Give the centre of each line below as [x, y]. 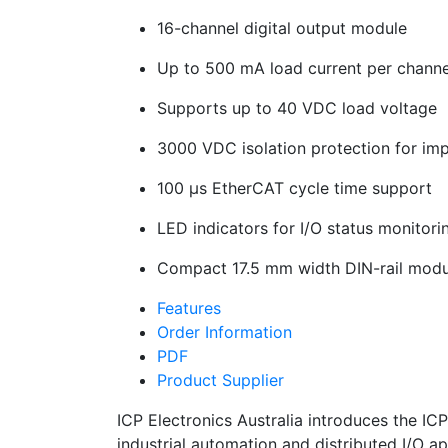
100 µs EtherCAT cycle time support [294, 188]
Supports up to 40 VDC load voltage [297, 108]
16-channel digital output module [282, 28]
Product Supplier [220, 380]
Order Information [224, 332]
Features [189, 308]
